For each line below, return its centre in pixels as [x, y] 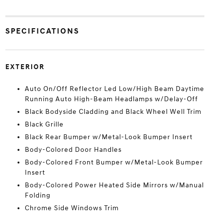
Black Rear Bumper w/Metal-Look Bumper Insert [109, 137]
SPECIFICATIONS [42, 31]
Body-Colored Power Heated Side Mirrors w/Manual [114, 185]
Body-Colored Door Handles [73, 149]
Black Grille [44, 124]
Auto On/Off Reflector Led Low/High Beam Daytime [114, 89]
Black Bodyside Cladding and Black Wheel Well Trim [113, 111]
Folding [37, 195]
